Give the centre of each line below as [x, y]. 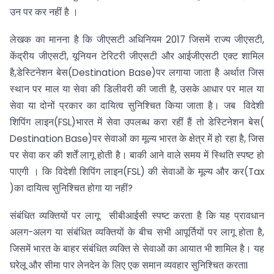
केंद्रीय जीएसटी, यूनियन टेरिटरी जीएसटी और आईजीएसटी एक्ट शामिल [137, 56]
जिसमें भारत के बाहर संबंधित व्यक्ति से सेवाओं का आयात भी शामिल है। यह [137, 248]
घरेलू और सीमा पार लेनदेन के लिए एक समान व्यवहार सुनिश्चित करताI [129, 265]
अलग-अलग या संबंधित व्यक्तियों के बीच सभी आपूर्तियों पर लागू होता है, [137, 232]
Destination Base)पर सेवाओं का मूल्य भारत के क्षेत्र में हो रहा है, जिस [137, 138]
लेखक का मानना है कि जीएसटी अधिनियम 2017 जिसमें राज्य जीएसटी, [137, 39]
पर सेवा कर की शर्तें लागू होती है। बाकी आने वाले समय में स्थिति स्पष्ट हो [137, 155]
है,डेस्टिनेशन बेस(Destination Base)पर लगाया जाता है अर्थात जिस [137, 72]
